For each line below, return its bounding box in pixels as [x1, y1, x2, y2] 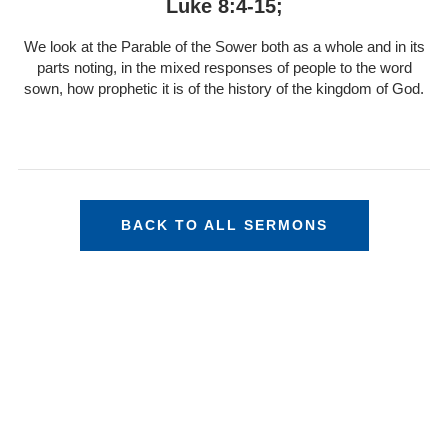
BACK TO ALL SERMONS [120, 217, 328, 234]
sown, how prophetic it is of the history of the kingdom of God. [24, 80, 424, 98]
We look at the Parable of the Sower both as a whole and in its [23, 38, 425, 56]
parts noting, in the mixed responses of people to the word [36, 59, 412, 77]
